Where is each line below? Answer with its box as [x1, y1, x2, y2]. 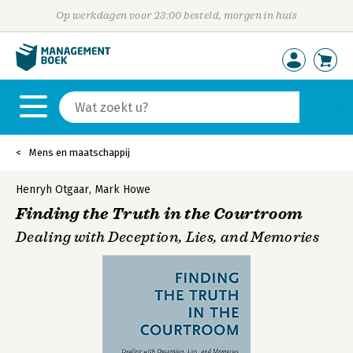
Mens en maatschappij [29, 147, 130, 158]
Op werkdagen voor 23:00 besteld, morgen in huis [55, 9, 298, 21]
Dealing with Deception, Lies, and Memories [16, 229, 320, 246]
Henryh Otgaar [16, 183, 89, 196]
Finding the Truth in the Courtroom [16, 204, 303, 224]
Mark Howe [95, 183, 150, 196]
